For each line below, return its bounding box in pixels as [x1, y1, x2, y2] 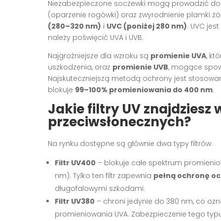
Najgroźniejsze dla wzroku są [48, 50, 150, 61]
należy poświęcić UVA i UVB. [48, 32, 144, 42]
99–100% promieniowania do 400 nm [75, 84, 213, 95]
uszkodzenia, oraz [48, 62, 112, 72]
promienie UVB [112, 62, 168, 72]
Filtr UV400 [55, 157, 96, 168]
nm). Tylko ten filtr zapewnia [55, 170, 153, 181]
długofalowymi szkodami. [55, 183, 145, 193]
